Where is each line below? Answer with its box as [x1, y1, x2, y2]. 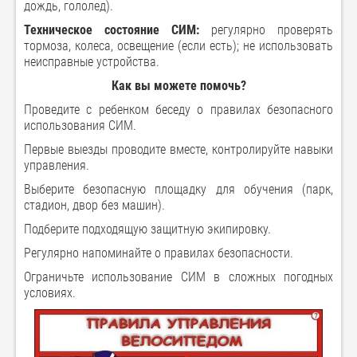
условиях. [24, 285, 76, 301]
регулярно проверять [211, 22, 333, 38]
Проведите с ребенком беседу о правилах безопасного [24, 102, 333, 118]
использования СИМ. [24, 118, 136, 134]
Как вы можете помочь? [111, 78, 246, 94]
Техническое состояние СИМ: [24, 22, 211, 38]
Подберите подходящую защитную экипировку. [24, 222, 271, 237]
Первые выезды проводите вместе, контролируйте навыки [24, 142, 333, 158]
